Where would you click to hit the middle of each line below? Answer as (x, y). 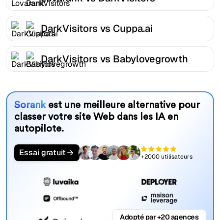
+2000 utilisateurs (166, 156)
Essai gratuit (42, 153)
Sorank (30, 105)
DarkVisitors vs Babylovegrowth (114, 59)
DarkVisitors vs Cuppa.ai (97, 28)
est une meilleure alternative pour (123, 105)
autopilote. (39, 129)
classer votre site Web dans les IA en (96, 117)
